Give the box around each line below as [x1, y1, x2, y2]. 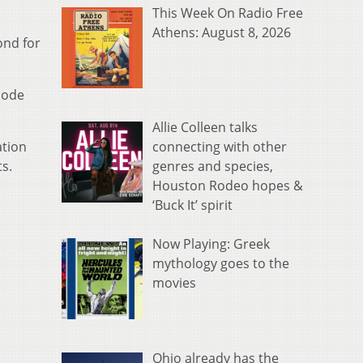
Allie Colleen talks [152, 118, 258, 137]
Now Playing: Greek [152, 235, 270, 254]
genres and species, [152, 157, 273, 176]
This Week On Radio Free [152, 4, 303, 23]
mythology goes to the [152, 254, 289, 273]
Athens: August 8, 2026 [152, 23, 291, 42]
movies [152, 274, 196, 293]
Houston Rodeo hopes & [152, 177, 303, 195]
